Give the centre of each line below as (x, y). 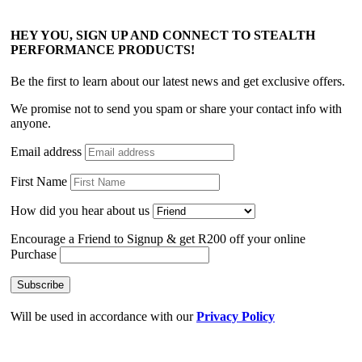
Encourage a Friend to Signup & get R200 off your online (158, 238)
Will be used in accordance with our (103, 316)
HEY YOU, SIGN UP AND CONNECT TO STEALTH (163, 35)
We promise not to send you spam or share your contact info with (176, 108)
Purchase (34, 254)
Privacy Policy (236, 316)
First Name (39, 181)
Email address (46, 151)
